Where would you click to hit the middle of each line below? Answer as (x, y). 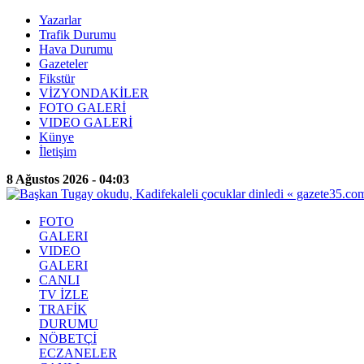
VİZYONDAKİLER (94, 93)
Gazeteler (63, 64)
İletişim (58, 152)
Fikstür (57, 78)
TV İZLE (64, 295)
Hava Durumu (76, 49)
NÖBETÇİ (68, 338)
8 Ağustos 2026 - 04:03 (68, 179)
